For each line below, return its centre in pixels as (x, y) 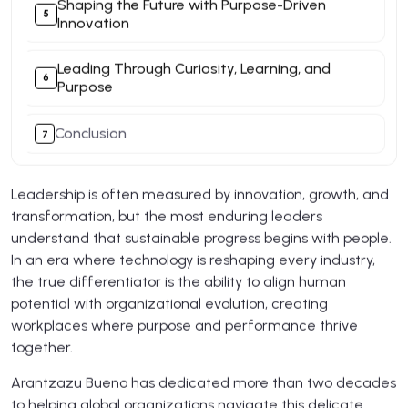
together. (42, 347)
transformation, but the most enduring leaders (167, 216)
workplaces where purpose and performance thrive (184, 325)
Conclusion (91, 133)
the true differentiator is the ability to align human (178, 281)
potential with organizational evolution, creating (169, 303)
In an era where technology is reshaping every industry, (193, 260)
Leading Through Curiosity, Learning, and (194, 68)
